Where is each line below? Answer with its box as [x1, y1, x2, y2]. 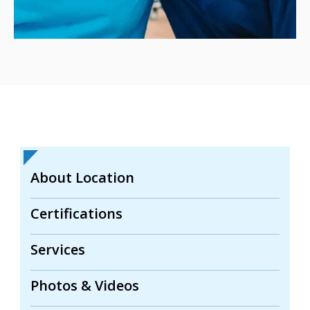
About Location [30, 168, 134, 187]
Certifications [30, 204, 122, 223]
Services [30, 240, 85, 259]
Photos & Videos [30, 276, 139, 295]
